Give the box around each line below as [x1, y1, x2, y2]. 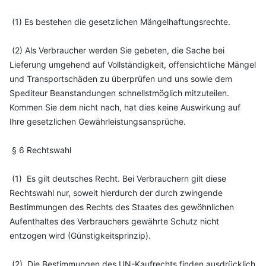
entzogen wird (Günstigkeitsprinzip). [9, 230, 151, 240]
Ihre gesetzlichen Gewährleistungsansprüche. [9, 116, 186, 126]
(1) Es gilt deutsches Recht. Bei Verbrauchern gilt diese [9, 173, 226, 183]
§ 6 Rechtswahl [9, 145, 71, 155]
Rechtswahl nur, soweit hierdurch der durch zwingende [9, 188, 223, 198]
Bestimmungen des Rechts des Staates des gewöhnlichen [9, 202, 234, 212]
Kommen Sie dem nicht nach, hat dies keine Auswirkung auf [9, 102, 240, 112]
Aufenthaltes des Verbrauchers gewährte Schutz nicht [9, 216, 219, 226]
